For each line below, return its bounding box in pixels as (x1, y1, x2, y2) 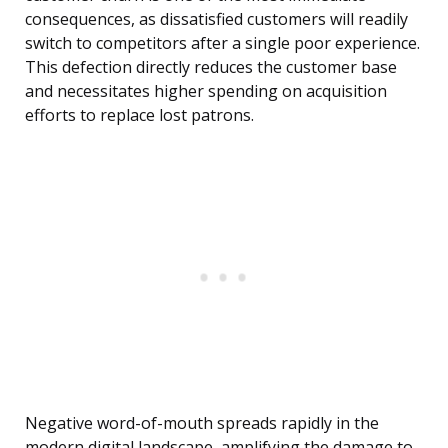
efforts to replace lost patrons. (25, 104, 254, 127)
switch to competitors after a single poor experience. (25, 32, 420, 55)
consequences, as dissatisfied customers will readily (25, 8, 408, 31)
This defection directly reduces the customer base (25, 56, 397, 79)
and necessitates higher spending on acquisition (25, 80, 387, 103)
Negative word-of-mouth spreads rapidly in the (25, 412, 379, 435)
